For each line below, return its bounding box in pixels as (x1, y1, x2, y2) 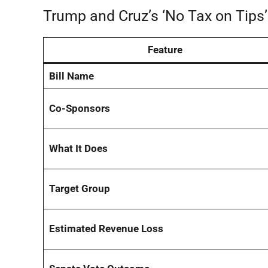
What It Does (48, 142, 108, 154)
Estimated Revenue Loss (48, 222, 163, 234)
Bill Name (48, 69, 94, 82)
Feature (148, 43, 182, 56)
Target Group (48, 182, 110, 194)
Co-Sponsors (48, 102, 110, 114)
